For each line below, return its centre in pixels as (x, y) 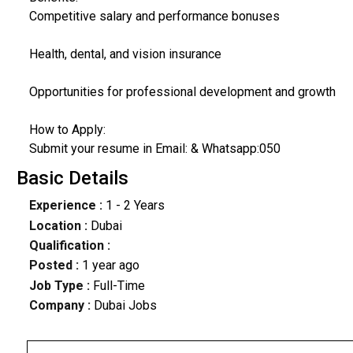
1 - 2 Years (133, 206)
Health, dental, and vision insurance (125, 54)
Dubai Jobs (123, 306)
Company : (59, 306)
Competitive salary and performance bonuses (154, 16)
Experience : (65, 206)
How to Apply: (67, 129)
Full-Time (119, 285)
